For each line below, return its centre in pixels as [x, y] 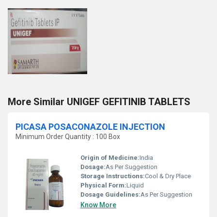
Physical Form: [103, 186]
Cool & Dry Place [168, 176]
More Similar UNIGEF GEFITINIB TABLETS [99, 101]
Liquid [135, 186]
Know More [98, 205]
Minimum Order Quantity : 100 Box [68, 136]
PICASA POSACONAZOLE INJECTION [90, 126]
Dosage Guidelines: [110, 195]
